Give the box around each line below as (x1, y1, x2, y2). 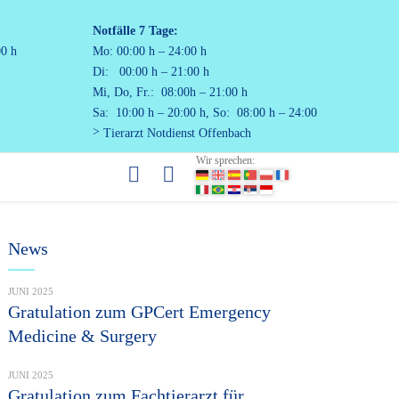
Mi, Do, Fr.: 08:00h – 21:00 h (93, 85, 248, 99)
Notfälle (93, 24, 135, 37)
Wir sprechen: (196, 154, 256, 167)
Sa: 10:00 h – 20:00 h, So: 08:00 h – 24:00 (93, 106, 317, 119)
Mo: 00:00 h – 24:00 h (93, 45, 207, 58)
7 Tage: (139, 24, 178, 37)
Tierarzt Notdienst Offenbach (103, 126, 251, 140)
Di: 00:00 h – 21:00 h (93, 65, 209, 78)
